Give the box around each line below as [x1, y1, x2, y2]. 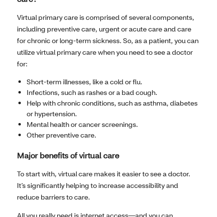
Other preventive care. [27, 130, 96, 140]
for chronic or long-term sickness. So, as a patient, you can [17, 36, 199, 46]
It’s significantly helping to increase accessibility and [17, 181, 178, 190]
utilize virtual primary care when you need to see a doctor [17, 47, 193, 57]
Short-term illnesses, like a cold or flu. [27, 77, 142, 87]
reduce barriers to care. [17, 192, 90, 202]
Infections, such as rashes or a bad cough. [27, 88, 157, 97]
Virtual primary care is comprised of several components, [17, 13, 194, 22]
